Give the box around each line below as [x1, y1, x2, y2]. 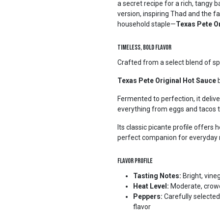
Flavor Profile [117, 157, 153, 165]
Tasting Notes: [133, 172, 181, 180]
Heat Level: [133, 182, 169, 190]
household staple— [117, 20, 176, 28]
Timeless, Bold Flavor [117, 43, 171, 52]
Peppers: [133, 192, 163, 200]
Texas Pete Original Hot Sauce [117, 77, 216, 84]
